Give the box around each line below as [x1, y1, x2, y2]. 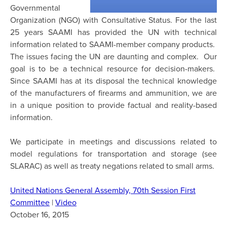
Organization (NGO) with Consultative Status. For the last [10, 14, 217, 25]
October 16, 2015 [10, 208, 69, 220]
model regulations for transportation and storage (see [10, 147, 217, 159]
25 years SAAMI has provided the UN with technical [10, 26, 217, 37]
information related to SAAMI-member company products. [10, 38, 217, 50]
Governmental [10, 2, 60, 13]
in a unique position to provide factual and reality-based [10, 99, 217, 110]
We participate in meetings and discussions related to [10, 135, 217, 147]
